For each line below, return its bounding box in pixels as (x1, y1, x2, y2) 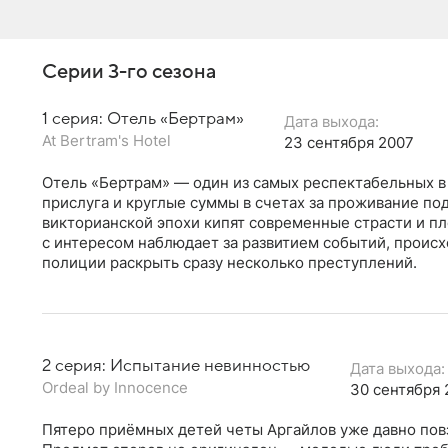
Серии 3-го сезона (42, 60, 216, 83)
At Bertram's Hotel (42, 130, 171, 150)
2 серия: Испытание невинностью (42, 356, 310, 375)
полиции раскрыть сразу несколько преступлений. (42, 252, 417, 272)
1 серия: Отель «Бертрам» (42, 109, 244, 128)
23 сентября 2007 (284, 132, 414, 152)
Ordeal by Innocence (42, 377, 188, 397)
